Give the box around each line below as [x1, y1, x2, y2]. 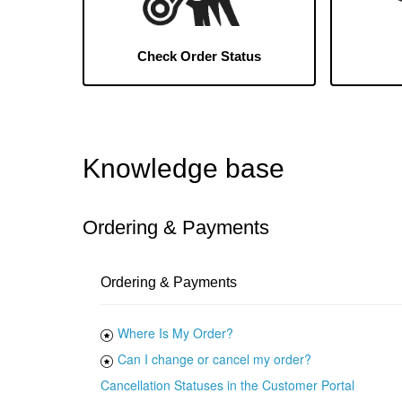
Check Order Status [136, 48, 261, 64]
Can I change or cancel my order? [118, 350, 311, 369]
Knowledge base [83, 153, 284, 184]
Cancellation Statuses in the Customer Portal [100, 376, 354, 395]
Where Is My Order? [118, 324, 233, 343]
